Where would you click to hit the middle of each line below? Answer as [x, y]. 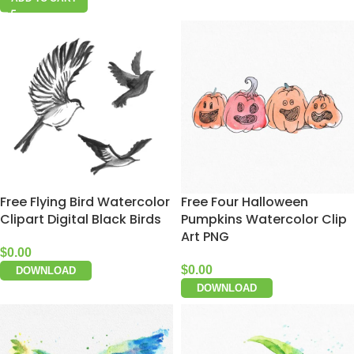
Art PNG [205, 237]
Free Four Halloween [245, 202]
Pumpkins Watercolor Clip [264, 219]
